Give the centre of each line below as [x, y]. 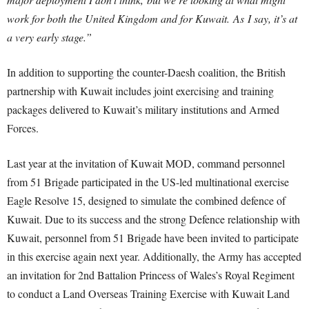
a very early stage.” [49, 37]
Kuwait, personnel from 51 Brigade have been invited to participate [153, 238]
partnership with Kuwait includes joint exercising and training [140, 91]
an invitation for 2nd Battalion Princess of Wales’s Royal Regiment [151, 275]
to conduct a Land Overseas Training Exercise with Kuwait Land [148, 293]
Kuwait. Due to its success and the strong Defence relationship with [153, 219]
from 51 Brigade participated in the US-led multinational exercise [148, 182]
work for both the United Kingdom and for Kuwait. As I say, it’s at [152, 18]
